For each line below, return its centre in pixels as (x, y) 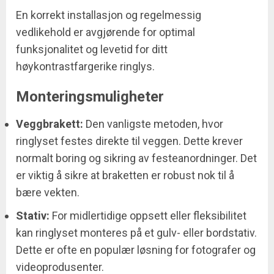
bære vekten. (48, 193)
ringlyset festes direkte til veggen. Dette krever (129, 141)
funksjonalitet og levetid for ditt (92, 50)
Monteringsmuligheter (90, 97)
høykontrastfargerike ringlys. (85, 67)
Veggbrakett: (50, 124)
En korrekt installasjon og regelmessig (109, 15)
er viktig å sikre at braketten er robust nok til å (125, 176)
